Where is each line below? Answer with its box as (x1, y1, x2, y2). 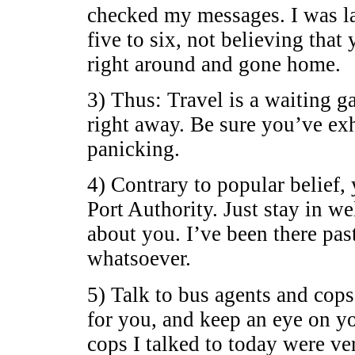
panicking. (86, 137, 180, 162)
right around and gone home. (86, 52, 341, 76)
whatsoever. (86, 246, 191, 271)
